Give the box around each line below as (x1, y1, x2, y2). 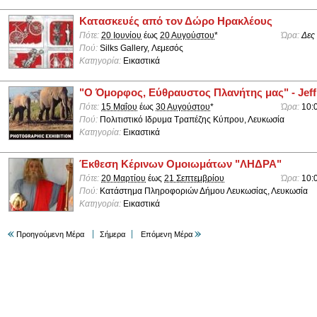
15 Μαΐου (101, 102, 137, 113)
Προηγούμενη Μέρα (16, 230, 84, 239)
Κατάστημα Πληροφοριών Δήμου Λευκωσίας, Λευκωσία (98, 186, 308, 197)
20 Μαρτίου (101, 173, 146, 184)
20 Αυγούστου (160, 30, 214, 41)
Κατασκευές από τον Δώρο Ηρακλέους (79, 16, 272, 28)
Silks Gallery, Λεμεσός (98, 43, 183, 54)
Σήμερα (100, 230, 125, 239)
